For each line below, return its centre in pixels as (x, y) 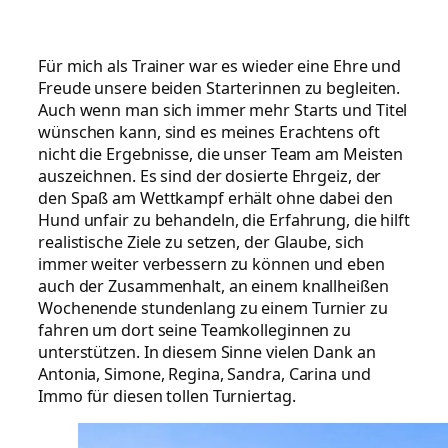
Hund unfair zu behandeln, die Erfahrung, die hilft (224, 220)
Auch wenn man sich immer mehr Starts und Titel (223, 110)
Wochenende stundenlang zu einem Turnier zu (213, 308)
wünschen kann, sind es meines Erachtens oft (209, 132)
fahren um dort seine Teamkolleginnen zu (195, 330)
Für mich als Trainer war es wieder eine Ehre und (220, 66)
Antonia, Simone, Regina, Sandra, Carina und (204, 374)
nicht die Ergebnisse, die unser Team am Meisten (221, 154)
